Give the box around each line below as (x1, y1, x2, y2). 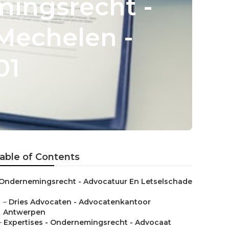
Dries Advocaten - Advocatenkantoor (9, 197, 151, 207)
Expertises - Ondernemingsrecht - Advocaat (4, 218, 171, 227)
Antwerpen (3, 208, 45, 217)
